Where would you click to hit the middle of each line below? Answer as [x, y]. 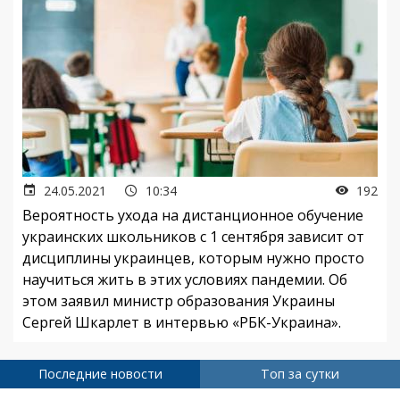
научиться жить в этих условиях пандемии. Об [185, 280]
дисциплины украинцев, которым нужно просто [193, 258]
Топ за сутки [300, 374]
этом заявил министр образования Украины [179, 301]
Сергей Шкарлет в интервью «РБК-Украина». [182, 323]
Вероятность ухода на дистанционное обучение [193, 216]
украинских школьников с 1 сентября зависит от [193, 237]
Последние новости [100, 374]
